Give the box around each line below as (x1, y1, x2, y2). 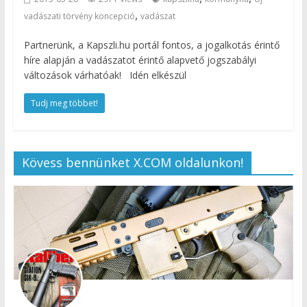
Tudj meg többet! (30, 97, 98, 109)
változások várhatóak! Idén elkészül (23, 68, 186, 82)
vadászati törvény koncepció (23, 10, 135, 22)
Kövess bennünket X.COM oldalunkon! (21, 153, 243, 171)
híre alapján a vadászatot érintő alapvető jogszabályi (23, 53, 256, 66)
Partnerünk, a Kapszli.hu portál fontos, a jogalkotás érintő (23, 38, 280, 51)
